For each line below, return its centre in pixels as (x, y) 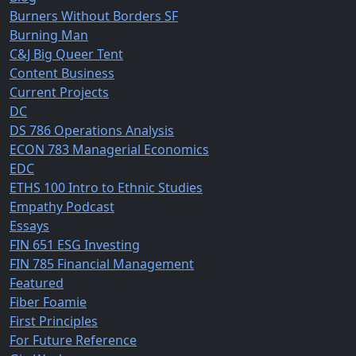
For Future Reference (73, 340)
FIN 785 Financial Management (102, 263)
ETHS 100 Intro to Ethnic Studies (106, 187)
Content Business (62, 73)
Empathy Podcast (62, 206)
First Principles (54, 321)
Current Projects (59, 92)
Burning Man (49, 35)
